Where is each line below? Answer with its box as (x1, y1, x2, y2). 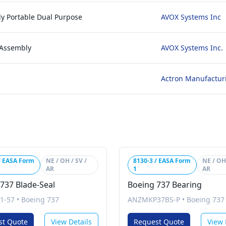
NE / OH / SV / (46, 156, 87, 165)
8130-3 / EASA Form (133, 156, 191, 165)
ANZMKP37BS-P (128, 195, 180, 204)
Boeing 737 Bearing (128, 179, 202, 190)
